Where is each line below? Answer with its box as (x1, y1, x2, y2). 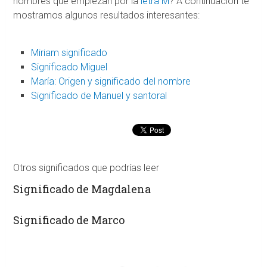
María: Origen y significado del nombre (31, 76, 191, 88)
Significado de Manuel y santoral (31, 90, 167, 102)
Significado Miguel (31, 61, 108, 73)
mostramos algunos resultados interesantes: (13, 10, 200, 21)
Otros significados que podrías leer (13, 162, 159, 174)
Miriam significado (31, 47, 108, 59)
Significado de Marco (13, 213, 125, 228)
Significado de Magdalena (13, 182, 151, 197)
